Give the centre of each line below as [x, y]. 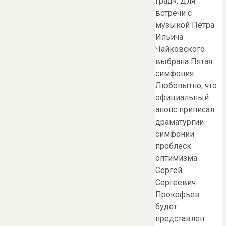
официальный [182, 98]
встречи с [174, 13]
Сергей [169, 171]
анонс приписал [185, 110]
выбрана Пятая [184, 62]
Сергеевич [176, 183]
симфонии [175, 134]
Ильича [169, 37]
